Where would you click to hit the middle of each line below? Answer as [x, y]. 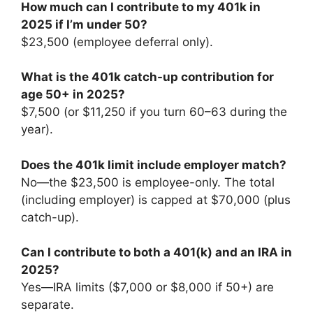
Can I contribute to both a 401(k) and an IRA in [156, 252]
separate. [48, 305]
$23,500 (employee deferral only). [117, 42]
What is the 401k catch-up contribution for [147, 77]
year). [37, 129]
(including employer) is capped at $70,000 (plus [156, 199]
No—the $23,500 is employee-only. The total [148, 182]
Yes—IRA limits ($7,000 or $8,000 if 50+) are [147, 287]
